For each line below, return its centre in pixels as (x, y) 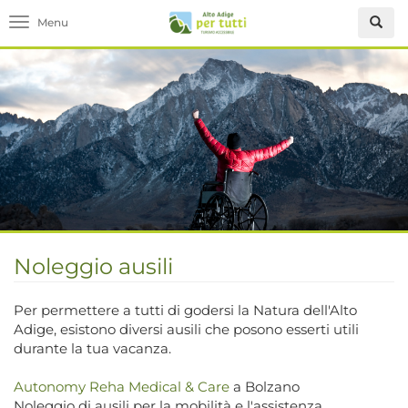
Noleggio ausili (93, 266)
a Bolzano (266, 387)
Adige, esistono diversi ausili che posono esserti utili (186, 329)
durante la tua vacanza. (94, 348)
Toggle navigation (79, 24)
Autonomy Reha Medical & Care (123, 387)
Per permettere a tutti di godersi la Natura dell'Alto (185, 310)
